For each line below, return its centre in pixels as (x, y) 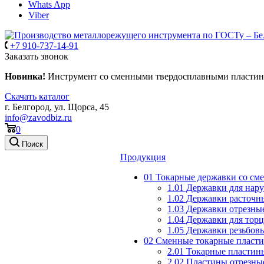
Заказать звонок (37, 56)
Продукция (143, 157)
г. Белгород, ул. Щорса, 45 (57, 107)
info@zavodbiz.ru (38, 118)
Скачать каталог (37, 96)
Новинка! (25, 76)
